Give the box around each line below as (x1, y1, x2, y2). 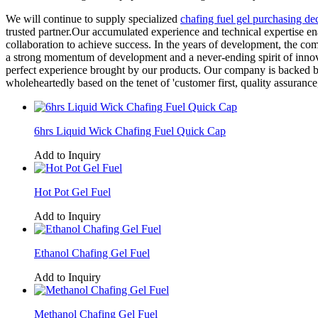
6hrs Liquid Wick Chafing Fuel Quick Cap (34, 124, 226, 137)
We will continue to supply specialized (6, 12, 180, 25)
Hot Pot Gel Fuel (34, 185, 111, 198)
